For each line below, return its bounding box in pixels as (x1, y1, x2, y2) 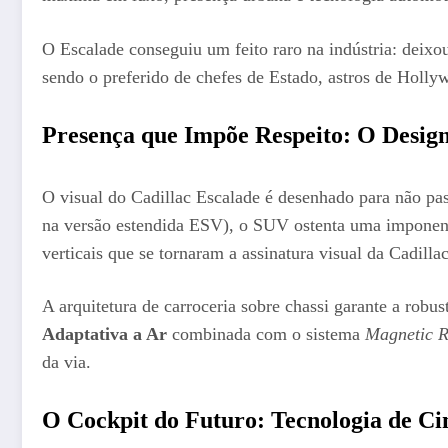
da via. (42, 352, 91, 373)
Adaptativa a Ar (42, 324, 167, 345)
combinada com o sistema (167, 324, 365, 345)
